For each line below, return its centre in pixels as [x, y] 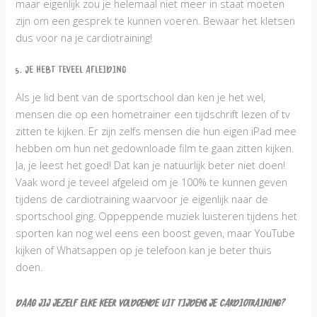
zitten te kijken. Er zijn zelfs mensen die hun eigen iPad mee [156, 131]
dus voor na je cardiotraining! [84, 37]
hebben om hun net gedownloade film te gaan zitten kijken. [155, 148]
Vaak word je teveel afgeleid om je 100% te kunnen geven [152, 181]
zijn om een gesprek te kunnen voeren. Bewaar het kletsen [156, 20]
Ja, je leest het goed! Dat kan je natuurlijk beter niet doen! [151, 165]
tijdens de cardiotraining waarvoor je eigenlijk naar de [142, 198]
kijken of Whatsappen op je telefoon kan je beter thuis [144, 249]
